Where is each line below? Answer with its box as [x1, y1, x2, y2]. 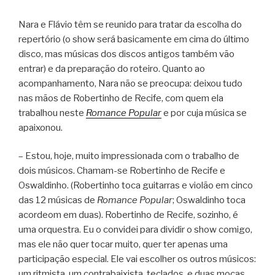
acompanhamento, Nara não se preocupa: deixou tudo [18, 77, 242, 89]
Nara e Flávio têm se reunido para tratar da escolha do [18, 18, 242, 30]
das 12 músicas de [18, 195, 97, 206]
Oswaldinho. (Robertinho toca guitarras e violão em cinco [18, 180, 253, 192]
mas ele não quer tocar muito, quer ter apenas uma [18, 239, 228, 250]
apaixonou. [18, 122, 63, 133]
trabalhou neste [18, 107, 86, 118]
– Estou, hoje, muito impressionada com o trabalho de [18, 150, 239, 162]
